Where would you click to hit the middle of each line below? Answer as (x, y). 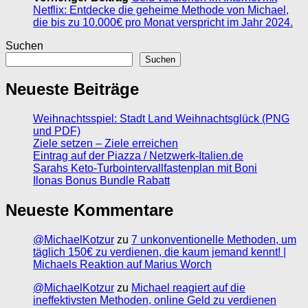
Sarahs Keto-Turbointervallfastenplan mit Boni (145, 168)
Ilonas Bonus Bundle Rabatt (101, 181)
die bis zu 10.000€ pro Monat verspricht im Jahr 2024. (163, 22)
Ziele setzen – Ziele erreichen (106, 144)
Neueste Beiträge (72, 89)
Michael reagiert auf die (188, 288)
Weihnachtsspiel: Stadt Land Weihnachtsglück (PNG (161, 119)
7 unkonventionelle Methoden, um (214, 240)
